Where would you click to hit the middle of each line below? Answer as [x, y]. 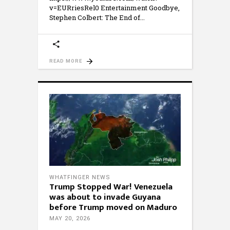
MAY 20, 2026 [70, 219]
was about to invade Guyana [105, 197]
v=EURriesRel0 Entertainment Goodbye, [114, 8]
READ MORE [66, 61]
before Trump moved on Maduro [113, 208]
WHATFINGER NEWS [80, 178]
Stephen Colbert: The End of [95, 18]
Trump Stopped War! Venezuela [111, 187]
